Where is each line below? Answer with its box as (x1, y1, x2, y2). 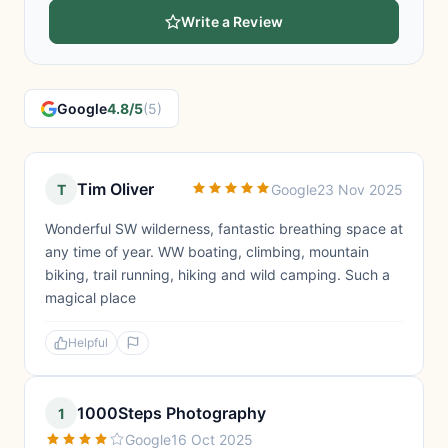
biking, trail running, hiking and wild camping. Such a (45, 266, 390, 283)
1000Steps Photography (77, 403, 266, 423)
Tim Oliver (77, 179, 154, 199)
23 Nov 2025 (317, 180, 403, 198)
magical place (45, 289, 136, 306)
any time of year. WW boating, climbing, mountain (45, 243, 369, 260)
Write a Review (181, 13, 283, 30)
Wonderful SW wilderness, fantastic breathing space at (45, 220, 403, 237)
